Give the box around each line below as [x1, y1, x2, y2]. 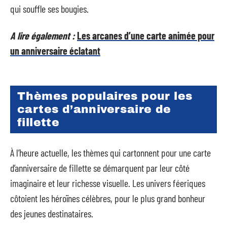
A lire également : [10, 29, 75, 42]
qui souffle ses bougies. [10, 3, 89, 15]
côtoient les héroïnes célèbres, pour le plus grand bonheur [10, 192, 205, 204]
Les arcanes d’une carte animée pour [77, 29, 214, 42]
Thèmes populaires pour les [17, 90, 193, 102]
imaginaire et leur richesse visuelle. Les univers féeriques [10, 176, 205, 189]
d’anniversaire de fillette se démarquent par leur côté [10, 161, 190, 174]
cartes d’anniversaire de [17, 103, 171, 116]
